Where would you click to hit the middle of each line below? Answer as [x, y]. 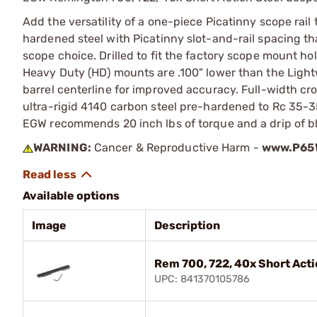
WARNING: [62, 147]
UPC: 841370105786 [202, 279]
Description [187, 225]
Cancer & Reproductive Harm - [176, 147]
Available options [71, 195]
